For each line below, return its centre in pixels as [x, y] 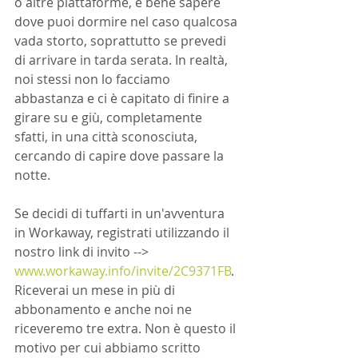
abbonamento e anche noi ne [105, 309]
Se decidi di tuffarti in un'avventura [121, 213]
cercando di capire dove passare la [121, 156]
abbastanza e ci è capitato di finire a [123, 98]
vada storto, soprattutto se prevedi [122, 41]
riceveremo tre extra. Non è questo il [127, 328]
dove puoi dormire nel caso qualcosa [127, 22]
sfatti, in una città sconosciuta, [107, 137]
